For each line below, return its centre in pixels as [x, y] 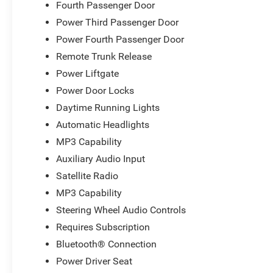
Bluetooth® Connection [107, 244]
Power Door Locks [95, 90]
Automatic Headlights [103, 124]
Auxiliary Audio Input [101, 158]
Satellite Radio [87, 175]
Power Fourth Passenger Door [120, 39]
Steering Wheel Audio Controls [121, 210]
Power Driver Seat [94, 261]
